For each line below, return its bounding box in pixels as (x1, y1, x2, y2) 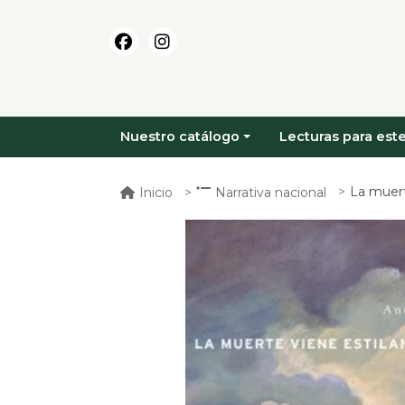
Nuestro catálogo (120, 128, 240, 146)
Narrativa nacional (215, 184, 326, 201)
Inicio (139, 184, 173, 201)
